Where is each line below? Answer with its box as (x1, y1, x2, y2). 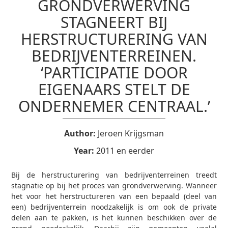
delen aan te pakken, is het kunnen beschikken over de (11, 213, 217, 222)
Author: (64, 128, 96, 139)
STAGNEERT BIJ (61, 12, 167, 33)
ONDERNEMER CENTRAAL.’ (18, 96, 210, 117)
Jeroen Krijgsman (98, 128, 164, 139)
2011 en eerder (94, 145, 154, 156)
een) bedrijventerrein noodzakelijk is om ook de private (11, 202, 217, 212)
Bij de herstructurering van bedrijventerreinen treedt (11, 170, 217, 180)
